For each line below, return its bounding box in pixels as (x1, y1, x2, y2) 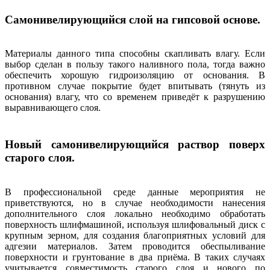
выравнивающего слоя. (5, 102, 101, 113)
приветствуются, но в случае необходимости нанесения (5, 197, 265, 208)
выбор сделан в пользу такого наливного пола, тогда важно (5, 59, 265, 70)
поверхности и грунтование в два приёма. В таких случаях (5, 251, 265, 262)
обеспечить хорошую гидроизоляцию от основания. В (5, 70, 265, 81)
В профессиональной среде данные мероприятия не (5, 186, 265, 197)
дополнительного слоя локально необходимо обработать (5, 208, 265, 219)
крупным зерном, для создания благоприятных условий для (5, 230, 265, 240)
